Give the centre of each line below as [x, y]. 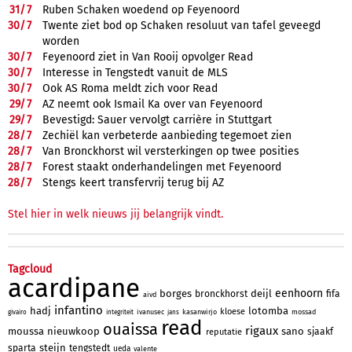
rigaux [262, 330]
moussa [26, 331]
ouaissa [130, 329]
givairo [17, 312]
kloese [233, 311]
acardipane [74, 288]
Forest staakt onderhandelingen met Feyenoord [162, 167]
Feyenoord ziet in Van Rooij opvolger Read [148, 57]
